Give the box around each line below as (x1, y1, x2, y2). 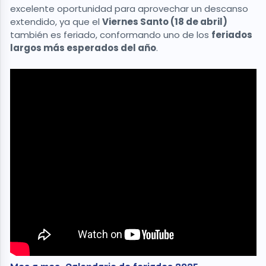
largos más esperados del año (10, 41, 156, 54)
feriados (211, 28, 252, 41)
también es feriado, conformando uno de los (10, 28, 211, 41)
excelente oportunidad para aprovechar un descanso (10, 2, 248, 15)
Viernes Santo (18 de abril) (102, 15, 227, 28)
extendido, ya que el (10, 15, 102, 28)
